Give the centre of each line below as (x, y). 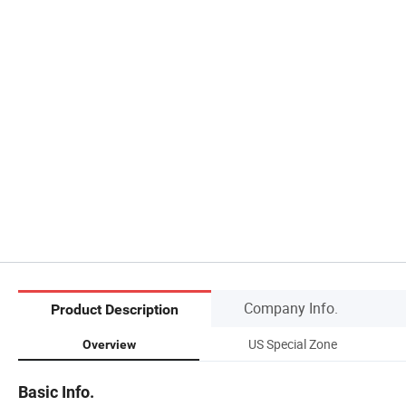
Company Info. (291, 308)
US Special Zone (293, 343)
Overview (109, 344)
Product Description (115, 310)
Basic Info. (56, 391)
